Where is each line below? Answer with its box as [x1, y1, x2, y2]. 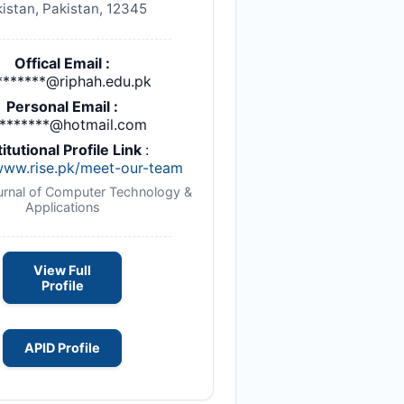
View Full [33, 262, 91, 279]
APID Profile [24, 340, 100, 356]
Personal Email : [6, 96, 118, 115]
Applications [24, 198, 100, 215]
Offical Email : [14, 53, 110, 72]
